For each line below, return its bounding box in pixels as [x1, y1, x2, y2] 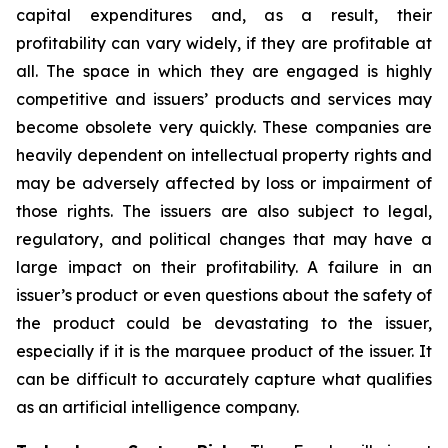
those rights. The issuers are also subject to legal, [16, 201, 432, 221]
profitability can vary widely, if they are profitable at [16, 33, 432, 53]
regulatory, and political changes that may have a [16, 229, 432, 249]
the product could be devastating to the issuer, [16, 313, 432, 333]
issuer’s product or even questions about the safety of [16, 285, 432, 305]
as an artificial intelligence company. [16, 397, 299, 417]
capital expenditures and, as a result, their [16, 5, 432, 25]
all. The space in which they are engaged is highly [16, 61, 432, 81]
